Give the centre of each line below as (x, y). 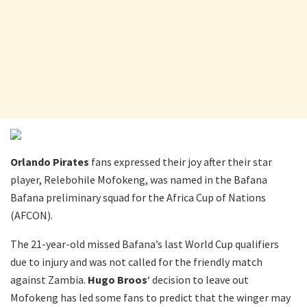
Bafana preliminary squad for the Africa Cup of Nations (138, 198)
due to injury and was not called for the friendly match (136, 262)
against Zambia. (49, 280)
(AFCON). (32, 216)
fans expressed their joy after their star (181, 162)
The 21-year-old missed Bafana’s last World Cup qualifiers (145, 244)
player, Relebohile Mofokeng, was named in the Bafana (139, 180)
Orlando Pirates (50, 162)
